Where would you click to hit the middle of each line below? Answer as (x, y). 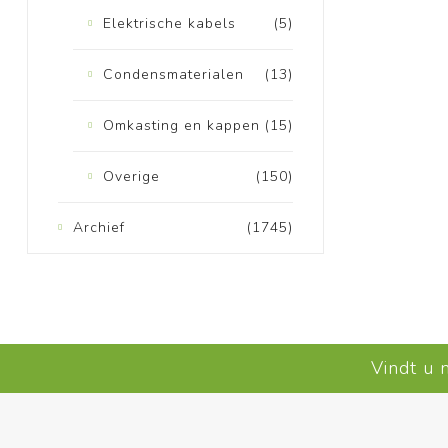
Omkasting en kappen (181, 125)
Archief (98, 227)
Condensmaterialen (173, 74)
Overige (131, 176)
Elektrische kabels (169, 23)
